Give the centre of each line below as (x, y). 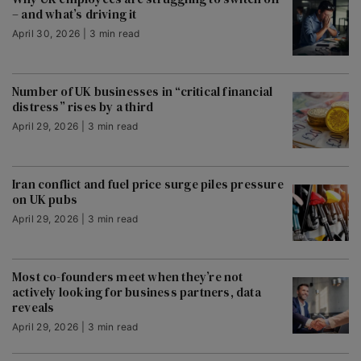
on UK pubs (45, 199)
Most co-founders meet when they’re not (128, 277)
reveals (33, 307)
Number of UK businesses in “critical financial (143, 91)
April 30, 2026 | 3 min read (76, 33)
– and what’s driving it (75, 14)
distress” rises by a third (83, 107)
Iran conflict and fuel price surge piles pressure (148, 184)
